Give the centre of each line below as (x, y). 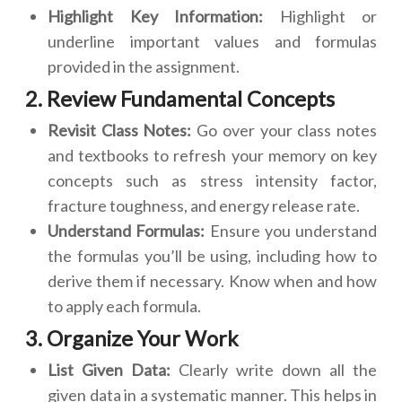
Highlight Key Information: (164, 16)
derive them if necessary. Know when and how (212, 281)
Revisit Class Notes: (122, 130)
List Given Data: (113, 370)
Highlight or (328, 16)
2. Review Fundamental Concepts (180, 99)
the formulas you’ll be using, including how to (212, 256)
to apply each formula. (124, 306)
